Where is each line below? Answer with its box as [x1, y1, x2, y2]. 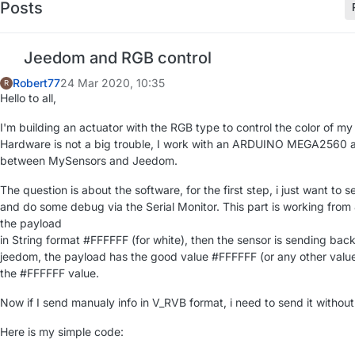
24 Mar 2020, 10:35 [60, 75, 165, 90]
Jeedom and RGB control [20, 48, 212, 67]
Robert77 [13, 75, 60, 90]
